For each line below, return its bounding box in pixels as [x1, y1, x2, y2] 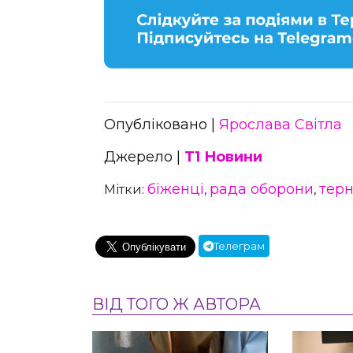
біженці [147, 180, 204, 198]
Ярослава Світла [219, 115, 342, 133]
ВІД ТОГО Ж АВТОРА [92, 294, 261, 314]
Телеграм [214, 239, 265, 252]
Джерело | [104, 147, 184, 165]
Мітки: [104, 181, 147, 197]
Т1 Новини [184, 147, 262, 165]
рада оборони [210, 180, 314, 198]
